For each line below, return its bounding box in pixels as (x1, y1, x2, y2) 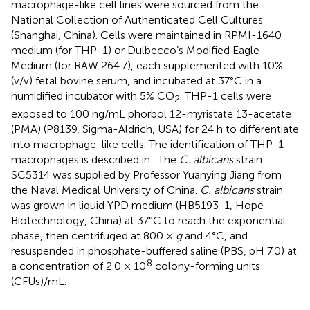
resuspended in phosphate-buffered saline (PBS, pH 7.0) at (11, 244, 297, 257)
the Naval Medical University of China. (11, 183, 200, 197)
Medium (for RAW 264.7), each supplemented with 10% (11, 58, 283, 72)
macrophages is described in (11, 152, 153, 166)
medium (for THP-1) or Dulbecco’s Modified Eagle (11, 43, 259, 57)
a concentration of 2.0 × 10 (11, 259, 146, 273)
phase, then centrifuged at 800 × (11, 228, 176, 242)
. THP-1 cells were (180, 89, 271, 102)
